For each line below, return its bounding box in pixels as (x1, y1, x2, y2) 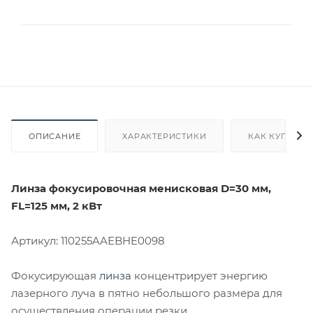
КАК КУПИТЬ (248, 131, 306, 141)
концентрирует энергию (131, 268, 268, 282)
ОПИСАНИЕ (29, 131, 81, 141)
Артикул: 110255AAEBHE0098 (11, 233, 165, 247)
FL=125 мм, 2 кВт (11, 198, 105, 212)
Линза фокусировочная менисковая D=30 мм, (11, 181, 271, 195)
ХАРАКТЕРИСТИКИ (122, 131, 207, 141)
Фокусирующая (11, 268, 99, 282)
